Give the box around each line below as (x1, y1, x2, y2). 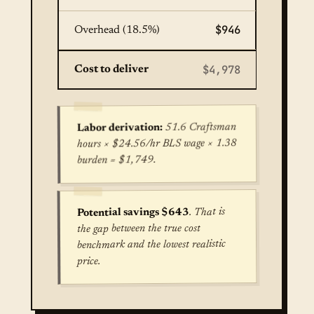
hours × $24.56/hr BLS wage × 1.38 (76, 137, 238, 150)
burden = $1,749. (77, 154, 156, 166)
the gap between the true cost (76, 223, 200, 235)
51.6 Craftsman (162, 121, 236, 133)
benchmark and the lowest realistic (77, 238, 226, 251)
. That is (189, 206, 225, 218)
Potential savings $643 (76, 207, 189, 219)
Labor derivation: (76, 122, 163, 134)
